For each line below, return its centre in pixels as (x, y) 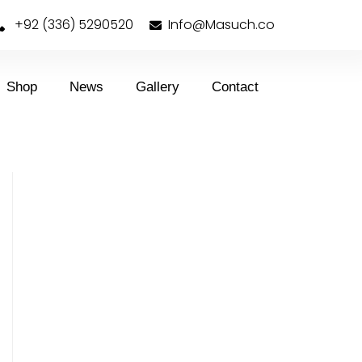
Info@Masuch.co (221, 25)
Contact (236, 86)
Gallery (158, 86)
